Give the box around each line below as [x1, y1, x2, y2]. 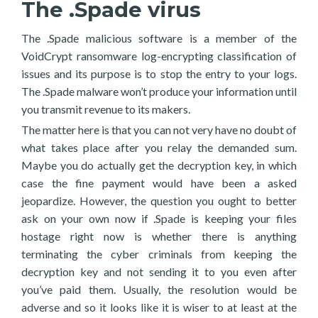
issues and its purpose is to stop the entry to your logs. [21, 67, 297, 80]
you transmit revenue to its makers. [21, 102, 190, 116]
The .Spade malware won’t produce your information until [21, 84, 297, 98]
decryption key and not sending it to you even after [21, 265, 297, 278]
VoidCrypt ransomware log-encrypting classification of [21, 49, 297, 62]
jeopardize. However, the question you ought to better [21, 194, 297, 207]
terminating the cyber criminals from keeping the [21, 247, 297, 261]
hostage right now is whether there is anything [21, 229, 297, 243]
